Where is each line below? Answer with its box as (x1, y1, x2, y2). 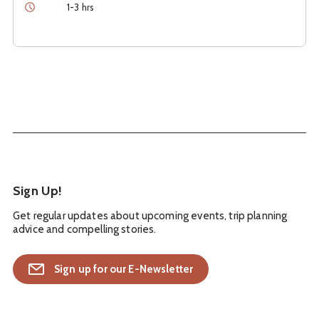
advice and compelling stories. (13, 223, 157, 236)
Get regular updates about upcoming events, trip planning (13, 209, 288, 223)
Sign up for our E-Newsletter (54, 263, 194, 276)
